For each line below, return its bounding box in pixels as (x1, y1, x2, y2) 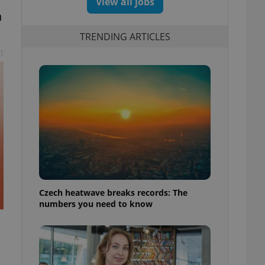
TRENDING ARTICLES (79, 30, 170, 43)
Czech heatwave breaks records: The (39, 186, 188, 198)
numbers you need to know (39, 198, 153, 209)
